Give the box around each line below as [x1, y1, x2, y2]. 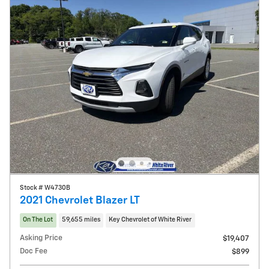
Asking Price [20, 234, 62, 242]
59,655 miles [61, 217, 100, 223]
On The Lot [23, 217, 53, 223]
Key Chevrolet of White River [109, 217, 192, 223]
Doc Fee [20, 247, 47, 255]
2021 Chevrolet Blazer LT [20, 195, 140, 207]
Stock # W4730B [20, 185, 70, 192]
